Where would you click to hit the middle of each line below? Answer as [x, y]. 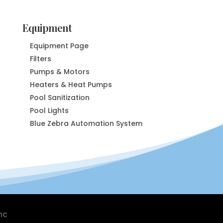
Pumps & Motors [59, 71]
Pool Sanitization [59, 97]
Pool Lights [49, 110]
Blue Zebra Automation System [86, 123]
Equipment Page [59, 46]
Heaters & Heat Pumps [71, 84]
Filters [40, 58]
